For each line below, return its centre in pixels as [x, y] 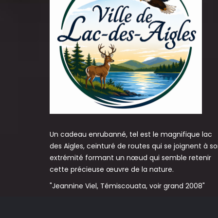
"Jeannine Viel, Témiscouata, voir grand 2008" [127, 186]
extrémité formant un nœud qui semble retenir [130, 158]
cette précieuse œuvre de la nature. [112, 169]
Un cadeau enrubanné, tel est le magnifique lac [131, 134]
